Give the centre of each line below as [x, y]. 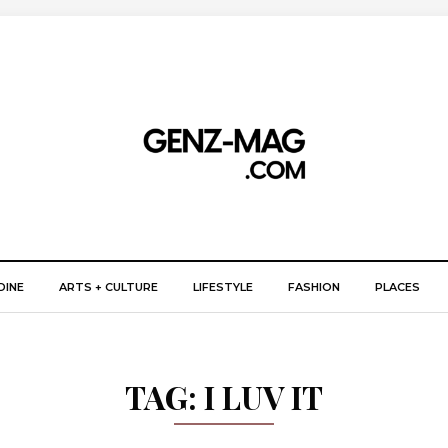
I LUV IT [263, 396]
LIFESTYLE [223, 287]
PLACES [397, 287]
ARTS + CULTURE [108, 287]
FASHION [314, 287]
